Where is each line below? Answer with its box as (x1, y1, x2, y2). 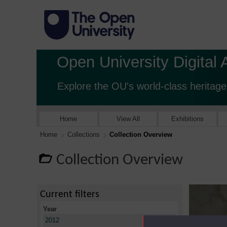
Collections (67, 131, 100, 139)
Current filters (40, 190, 100, 200)
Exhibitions (171, 115, 204, 123)
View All (116, 115, 140, 123)
